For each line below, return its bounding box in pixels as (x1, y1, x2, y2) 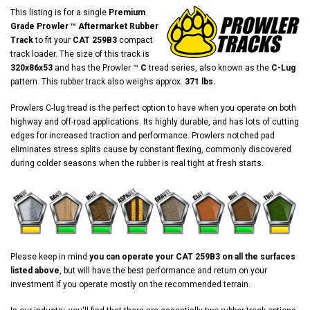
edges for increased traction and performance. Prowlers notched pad (10, 130, 275, 140)
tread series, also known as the (149, 62, 271, 73)
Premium (109, 7, 145, 17)
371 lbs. (185, 76, 216, 86)
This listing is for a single (10, 7, 109, 17)
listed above (10, 266, 60, 276)
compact (119, 35, 153, 45)
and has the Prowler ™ (55, 62, 140, 73)
